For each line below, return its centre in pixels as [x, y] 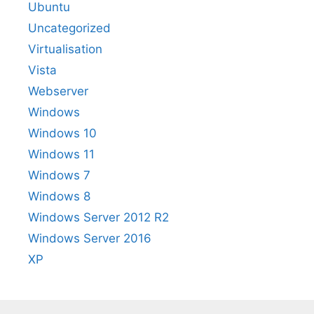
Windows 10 [62, 133]
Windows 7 [59, 175]
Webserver [58, 91]
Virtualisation [65, 49]
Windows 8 [59, 196]
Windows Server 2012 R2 [98, 217]
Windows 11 [61, 154]
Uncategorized [69, 28]
